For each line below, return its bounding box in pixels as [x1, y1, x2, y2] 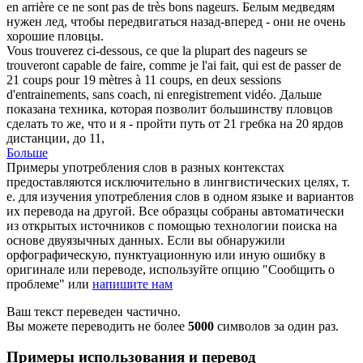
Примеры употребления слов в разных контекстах [6, 160, 284, 174]
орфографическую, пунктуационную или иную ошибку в [6, 247, 326, 262]
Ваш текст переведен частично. [6, 304, 181, 318]
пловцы [58, 28, 100, 43]
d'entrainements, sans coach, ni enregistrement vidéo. [6, 87, 276, 101]
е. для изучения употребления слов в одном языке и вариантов [6, 189, 354, 203]
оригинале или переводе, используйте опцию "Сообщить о [6, 262, 335, 276]
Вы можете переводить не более [6, 318, 188, 333]
